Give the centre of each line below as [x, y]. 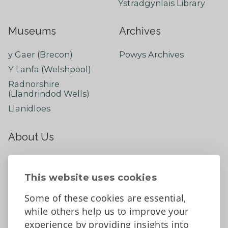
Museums [32, 31]
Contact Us [31, 175]
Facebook [28, 219]
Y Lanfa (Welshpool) [49, 69]
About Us [31, 137]
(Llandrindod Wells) [49, 94]
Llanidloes [29, 109]
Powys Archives [151, 54]
